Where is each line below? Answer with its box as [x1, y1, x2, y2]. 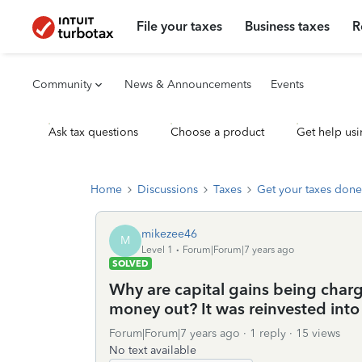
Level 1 [141, 243, 173, 255]
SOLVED [112, 258, 149, 269]
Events [271, 78, 304, 91]
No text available [109, 343, 196, 357]
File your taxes [137, 19, 223, 34]
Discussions [137, 183, 198, 196]
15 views [296, 326, 340, 340]
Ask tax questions [48, 125, 138, 139]
